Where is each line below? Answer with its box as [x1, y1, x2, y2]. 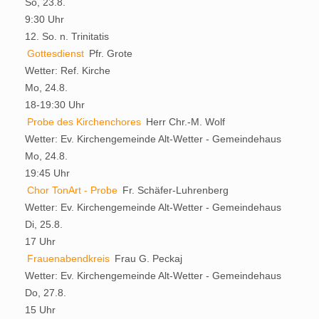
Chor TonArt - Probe [27, 184, 117, 196]
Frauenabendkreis [27, 252, 110, 264]
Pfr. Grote [89, 47, 132, 59]
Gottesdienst [27, 47, 84, 59]
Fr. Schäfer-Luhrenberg [122, 184, 229, 196]
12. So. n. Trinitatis [25, 30, 109, 42]
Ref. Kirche [61, 64, 110, 76]
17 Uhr [25, 235, 56, 247]
